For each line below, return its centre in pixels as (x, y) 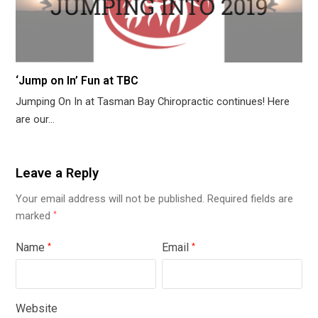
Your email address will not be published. (110, 198)
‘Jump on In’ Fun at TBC (77, 80)
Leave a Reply (57, 173)
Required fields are (251, 198)
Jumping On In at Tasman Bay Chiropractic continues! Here (153, 101)
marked (35, 215)
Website (37, 309)
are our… (35, 119)
